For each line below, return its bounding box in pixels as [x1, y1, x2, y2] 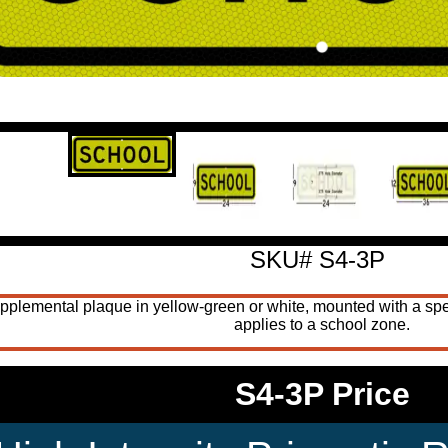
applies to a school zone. [234, 315, 410, 333]
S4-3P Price [234, 376, 410, 413]
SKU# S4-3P [249, 245, 385, 273]
